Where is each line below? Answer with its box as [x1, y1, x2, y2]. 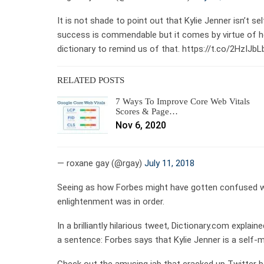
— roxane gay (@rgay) [57, 158, 144, 169]
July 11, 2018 [144, 158, 194, 169]
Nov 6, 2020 [115, 119, 166, 131]
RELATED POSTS [57, 75, 124, 85]
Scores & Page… [115, 106, 178, 116]
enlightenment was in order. [57, 196, 164, 207]
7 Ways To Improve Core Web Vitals [115, 96, 250, 106]
